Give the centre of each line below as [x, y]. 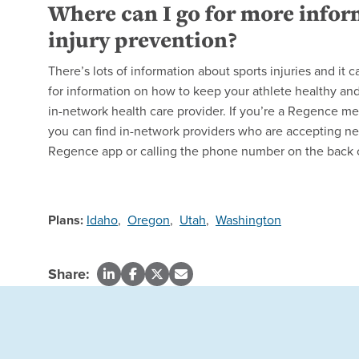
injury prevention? [143, 40]
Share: [69, 274]
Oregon [149, 220]
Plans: [66, 220]
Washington [248, 220]
